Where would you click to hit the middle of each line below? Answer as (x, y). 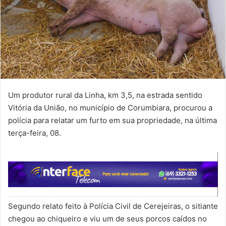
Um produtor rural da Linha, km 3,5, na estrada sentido (105, 95)
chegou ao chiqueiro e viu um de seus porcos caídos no (107, 219)
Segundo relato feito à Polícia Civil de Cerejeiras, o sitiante (113, 206)
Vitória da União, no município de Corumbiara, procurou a (110, 107)
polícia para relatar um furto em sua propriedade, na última (112, 120)
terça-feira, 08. (35, 133)
